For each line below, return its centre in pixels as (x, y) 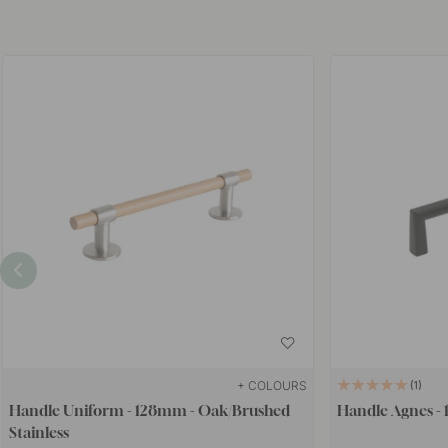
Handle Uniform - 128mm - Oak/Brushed (150, 409)
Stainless (39, 431)
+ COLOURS (271, 385)
